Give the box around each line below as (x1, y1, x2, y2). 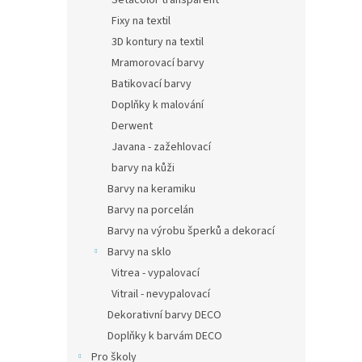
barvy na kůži (112, 160, 175, 176)
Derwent (112, 118, 153, 134)
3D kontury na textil (112, 34, 204, 50)
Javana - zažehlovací (112, 139, 211, 155)
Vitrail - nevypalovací (112, 286, 210, 302)
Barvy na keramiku (107, 181, 196, 197)
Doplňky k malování (112, 97, 204, 113)
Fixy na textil (112, 13, 170, 29)
